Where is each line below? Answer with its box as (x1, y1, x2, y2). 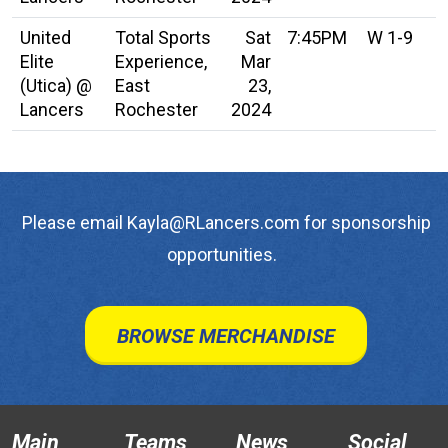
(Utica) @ (20, 75, 92, 97)
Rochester (115, 99, 198, 121)
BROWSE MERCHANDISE (117, 324, 335, 349)
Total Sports (115, 27, 211, 49)
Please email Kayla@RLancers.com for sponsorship (17, 212, 431, 234)
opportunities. (167, 244, 281, 266)
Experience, (115, 51, 207, 73)
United (20, 27, 71, 49)
